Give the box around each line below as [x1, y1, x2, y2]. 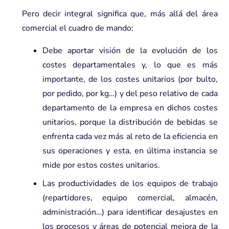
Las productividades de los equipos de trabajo [42, 177, 218, 189]
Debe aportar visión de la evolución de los [42, 44, 218, 56]
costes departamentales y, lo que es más [42, 59, 218, 71]
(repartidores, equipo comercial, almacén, [42, 192, 218, 203]
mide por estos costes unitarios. [42, 159, 160, 171]
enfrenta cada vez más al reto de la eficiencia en [42, 130, 218, 142]
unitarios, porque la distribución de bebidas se [42, 116, 218, 128]
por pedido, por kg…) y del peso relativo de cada [42, 87, 218, 99]
